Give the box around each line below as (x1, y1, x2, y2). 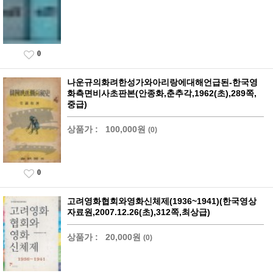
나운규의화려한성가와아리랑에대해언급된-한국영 (67, 77, 258, 88)
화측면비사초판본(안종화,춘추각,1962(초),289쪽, (67, 88, 257, 99)
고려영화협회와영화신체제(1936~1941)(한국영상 (67, 196, 257, 207)
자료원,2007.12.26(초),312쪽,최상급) (67, 207, 210, 218)
